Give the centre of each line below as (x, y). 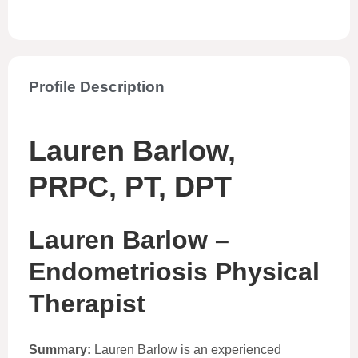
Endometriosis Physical (174, 272)
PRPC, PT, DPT (130, 187)
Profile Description (97, 87)
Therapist (87, 304)
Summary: (60, 350)
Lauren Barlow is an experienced (186, 350)
